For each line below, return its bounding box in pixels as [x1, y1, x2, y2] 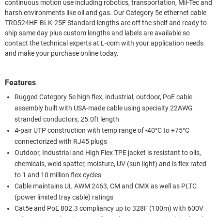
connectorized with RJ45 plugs [15, 137, 107, 146]
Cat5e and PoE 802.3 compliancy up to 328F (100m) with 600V [15, 204, 203, 213]
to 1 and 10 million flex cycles [15, 170, 101, 179]
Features [5, 77, 36, 87]
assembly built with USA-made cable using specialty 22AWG [15, 104, 193, 112]
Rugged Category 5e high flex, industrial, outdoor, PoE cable [15, 93, 192, 101]
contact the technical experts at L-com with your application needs [5, 39, 203, 47]
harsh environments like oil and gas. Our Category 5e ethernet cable [5, 8, 206, 17]
